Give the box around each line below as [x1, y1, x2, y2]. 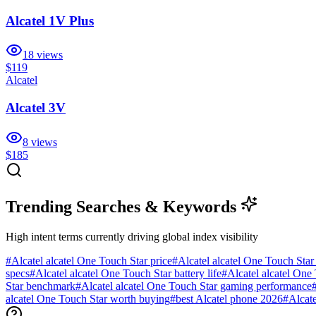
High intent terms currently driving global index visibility [6, 230, 258, 243]
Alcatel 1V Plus [6, 13, 94, 28]
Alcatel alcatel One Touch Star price [11, 254, 172, 267]
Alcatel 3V [6, 100, 66, 116]
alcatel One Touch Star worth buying [6, 292, 170, 305]
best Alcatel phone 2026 [176, 292, 283, 305]
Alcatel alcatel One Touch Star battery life [35, 267, 221, 279]
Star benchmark [6, 279, 75, 292]
